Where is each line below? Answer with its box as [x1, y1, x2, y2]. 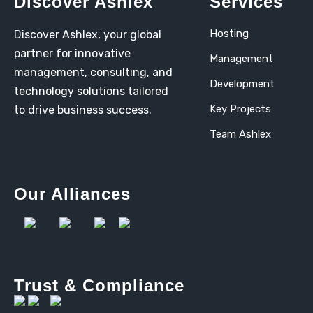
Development [210, 78, 275, 90]
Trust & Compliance [14, 276, 184, 295]
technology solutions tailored [14, 85, 168, 98]
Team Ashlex [210, 128, 271, 140]
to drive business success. [14, 103, 152, 117]
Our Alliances [14, 184, 131, 203]
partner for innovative [14, 47, 131, 60]
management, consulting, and [14, 66, 173, 79]
